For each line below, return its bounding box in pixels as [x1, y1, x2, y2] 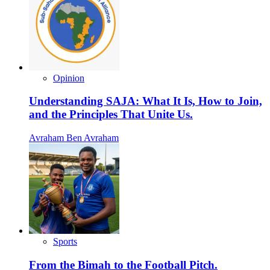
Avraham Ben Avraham [29, 133, 119, 143]
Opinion [53, 72, 84, 83]
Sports [53, 236, 77, 247]
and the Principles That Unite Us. [29, 108, 193, 121]
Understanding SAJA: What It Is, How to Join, [29, 95, 262, 108]
